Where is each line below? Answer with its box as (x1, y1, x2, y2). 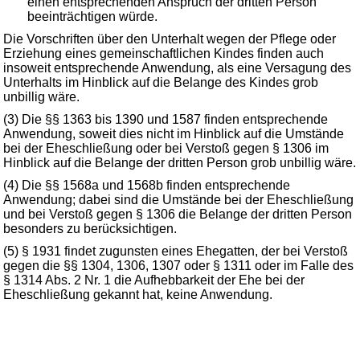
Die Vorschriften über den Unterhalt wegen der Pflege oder (3, 32, 336, 46)
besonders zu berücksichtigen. (3, 222, 177, 235)
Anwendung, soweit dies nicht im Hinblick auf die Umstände (3, 127, 344, 141)
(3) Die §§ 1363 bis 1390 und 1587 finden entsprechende (3, 112, 328, 126)
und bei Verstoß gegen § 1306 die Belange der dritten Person (3, 207, 352, 221)
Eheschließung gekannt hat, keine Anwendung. (3, 288, 272, 301)
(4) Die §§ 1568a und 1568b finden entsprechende (3, 178, 290, 192)
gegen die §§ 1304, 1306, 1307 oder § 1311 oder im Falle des (3, 259, 354, 272)
